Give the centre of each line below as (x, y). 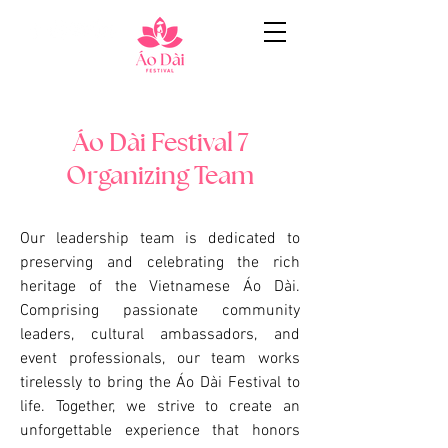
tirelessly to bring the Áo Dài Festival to (160, 383)
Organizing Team (160, 174)
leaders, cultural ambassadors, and (160, 335)
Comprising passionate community (160, 311)
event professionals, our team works (160, 359)
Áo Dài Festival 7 (160, 141)
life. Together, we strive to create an (160, 407)
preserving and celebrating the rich (160, 263)
